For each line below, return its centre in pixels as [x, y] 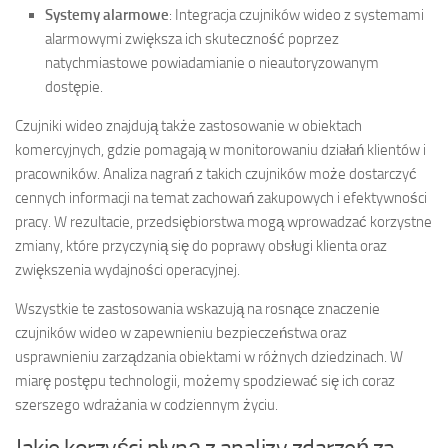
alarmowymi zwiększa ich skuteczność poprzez [192, 39]
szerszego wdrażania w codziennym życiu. [146, 405]
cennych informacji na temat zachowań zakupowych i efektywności [221, 198]
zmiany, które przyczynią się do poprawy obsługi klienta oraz [201, 246]
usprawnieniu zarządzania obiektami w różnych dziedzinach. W [209, 357]
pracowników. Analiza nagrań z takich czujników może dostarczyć [216, 174]
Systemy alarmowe [107, 15]
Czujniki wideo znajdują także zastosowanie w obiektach [188, 126]
